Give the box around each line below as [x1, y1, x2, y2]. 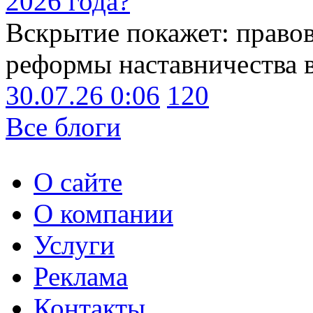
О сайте [34, 166, 122, 197]
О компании [34, 198, 173, 228]
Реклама [34, 261, 128, 291]
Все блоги [6, 111, 121, 142]
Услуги [34, 229, 115, 260]
